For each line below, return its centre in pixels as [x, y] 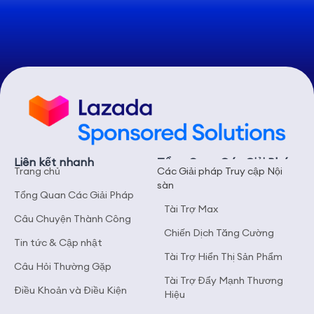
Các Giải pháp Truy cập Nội [220, 171]
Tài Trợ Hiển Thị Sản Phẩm [223, 257]
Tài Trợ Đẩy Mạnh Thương [224, 281]
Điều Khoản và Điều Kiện [70, 291]
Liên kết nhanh [54, 162]
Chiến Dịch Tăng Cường [219, 233]
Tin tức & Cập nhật [58, 243]
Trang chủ [37, 171]
